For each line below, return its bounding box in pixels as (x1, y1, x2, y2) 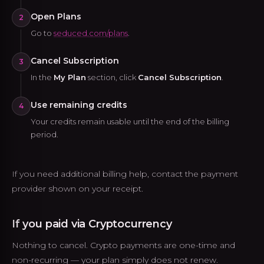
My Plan (54, 72, 86, 82)
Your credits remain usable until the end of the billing (31, 117, 229, 126)
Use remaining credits (31, 100, 127, 110)
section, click (86, 72, 138, 82)
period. (31, 130, 58, 139)
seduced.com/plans (54, 28, 128, 38)
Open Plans (31, 11, 81, 22)
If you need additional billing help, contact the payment (12, 169, 238, 179)
